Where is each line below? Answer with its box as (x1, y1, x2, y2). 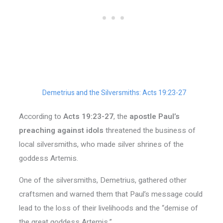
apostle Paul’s (129, 111, 180, 122)
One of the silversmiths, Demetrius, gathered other (18, 174, 187, 186)
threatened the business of (103, 125, 196, 136)
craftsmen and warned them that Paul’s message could (18, 188, 203, 200)
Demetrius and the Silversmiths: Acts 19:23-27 (42, 88, 186, 99)
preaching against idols (18, 125, 104, 136)
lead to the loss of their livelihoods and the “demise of (18, 202, 198, 214)
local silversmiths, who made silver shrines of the (18, 139, 184, 150)
